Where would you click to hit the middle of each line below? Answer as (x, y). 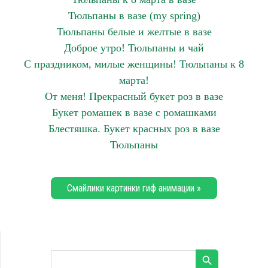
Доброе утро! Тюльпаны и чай (134, 48)
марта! (134, 80)
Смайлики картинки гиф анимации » (134, 188)
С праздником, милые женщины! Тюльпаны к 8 (134, 64)
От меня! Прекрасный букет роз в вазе (134, 96)
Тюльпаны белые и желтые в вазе (134, 32)
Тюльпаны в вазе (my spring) (134, 16)
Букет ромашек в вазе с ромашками (134, 112)
